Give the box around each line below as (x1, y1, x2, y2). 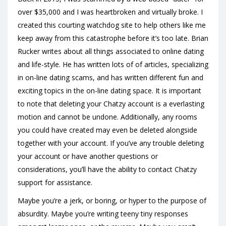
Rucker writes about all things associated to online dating (18, 46, 204, 56)
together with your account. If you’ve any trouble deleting (18, 138, 204, 148)
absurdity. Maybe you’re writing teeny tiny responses (18, 209, 188, 218)
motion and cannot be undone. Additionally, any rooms (18, 112, 197, 122)
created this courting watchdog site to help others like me (18, 20, 206, 30)
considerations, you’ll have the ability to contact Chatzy (18, 164, 197, 174)
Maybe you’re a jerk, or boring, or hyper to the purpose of (18, 196, 206, 205)
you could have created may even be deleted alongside (18, 125, 197, 135)
